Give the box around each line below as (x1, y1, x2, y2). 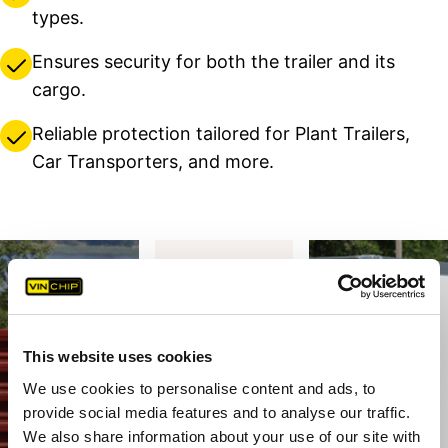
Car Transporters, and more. (32, 151, 274, 173)
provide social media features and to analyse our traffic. (23, 403, 411, 421)
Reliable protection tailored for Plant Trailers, (32, 123, 410, 145)
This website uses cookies (23, 348, 213, 365)
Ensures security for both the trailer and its (32, 51, 395, 73)
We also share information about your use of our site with (23, 427, 421, 445)
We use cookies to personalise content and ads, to (23, 379, 376, 397)
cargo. (32, 79, 86, 101)
